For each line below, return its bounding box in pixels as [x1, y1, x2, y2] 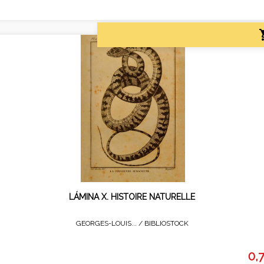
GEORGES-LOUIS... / [75, 219, 144, 227]
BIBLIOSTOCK [144, 219, 189, 227]
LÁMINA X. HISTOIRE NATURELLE [69, 192, 195, 202]
